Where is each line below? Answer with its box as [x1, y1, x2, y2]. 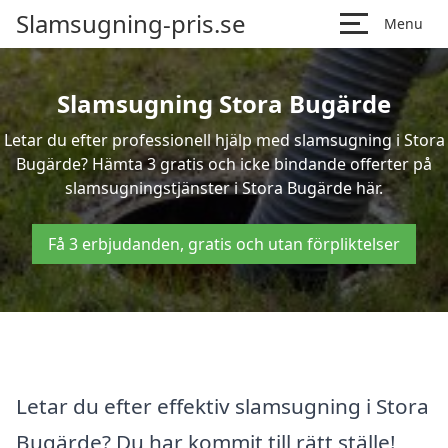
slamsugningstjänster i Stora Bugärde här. [65, 177, 383, 199]
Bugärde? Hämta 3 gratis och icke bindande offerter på [16, 153, 432, 175]
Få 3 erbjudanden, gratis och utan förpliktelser [48, 233, 400, 255]
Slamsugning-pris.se [16, 7, 246, 40]
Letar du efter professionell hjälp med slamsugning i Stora [3, 129, 445, 151]
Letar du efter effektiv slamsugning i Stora [16, 391, 429, 420]
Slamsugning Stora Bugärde [57, 87, 391, 120]
